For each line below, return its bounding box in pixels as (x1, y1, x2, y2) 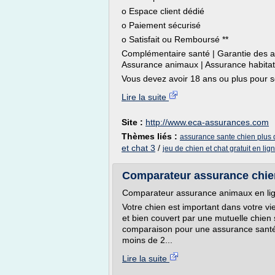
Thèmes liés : (122, 131, 180, 141)
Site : (122, 117, 145, 127)
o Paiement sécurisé (122, 20, 201, 30)
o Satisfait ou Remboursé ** (122, 34, 228, 44)
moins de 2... (122, 235, 172, 245)
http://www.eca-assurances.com (145, 117, 269, 127)
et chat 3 (122, 143, 155, 153)
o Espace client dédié (122, 6, 204, 16)
